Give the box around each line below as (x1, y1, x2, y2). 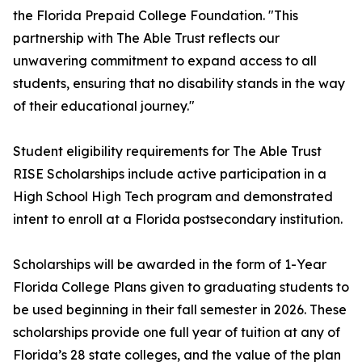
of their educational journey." (13, 98, 195, 115)
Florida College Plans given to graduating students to (13, 279, 349, 296)
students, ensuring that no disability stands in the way (13, 75, 345, 92)
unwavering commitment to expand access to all (13, 53, 317, 69)
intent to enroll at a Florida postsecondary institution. (13, 211, 343, 228)
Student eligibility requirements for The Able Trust (13, 143, 322, 160)
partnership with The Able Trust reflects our (13, 30, 280, 47)
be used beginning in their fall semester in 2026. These (13, 301, 347, 318)
